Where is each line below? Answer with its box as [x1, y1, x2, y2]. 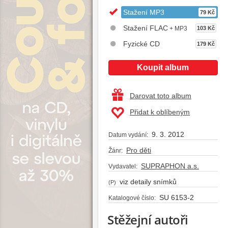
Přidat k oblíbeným [130, 107, 190, 116]
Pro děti [126, 146, 151, 154]
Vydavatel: [108, 162, 137, 170]
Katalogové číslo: [108, 194, 156, 202]
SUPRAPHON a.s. [141, 161, 199, 170]
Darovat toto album [130, 91, 191, 100]
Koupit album [137, 63, 189, 72]
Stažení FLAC [123, 23, 168, 32]
